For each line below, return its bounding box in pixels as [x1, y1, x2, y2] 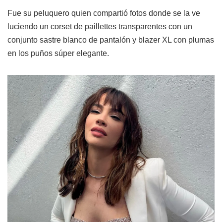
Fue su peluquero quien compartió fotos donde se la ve [7, 9, 200, 18]
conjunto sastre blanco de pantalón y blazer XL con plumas [7, 36, 214, 45]
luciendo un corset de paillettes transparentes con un [7, 22, 192, 31]
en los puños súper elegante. [7, 49, 109, 58]
